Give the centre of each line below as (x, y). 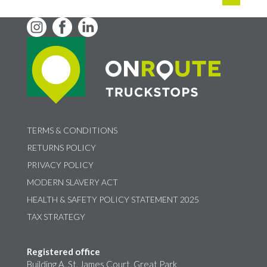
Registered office (64, 251)
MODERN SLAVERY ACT (72, 182)
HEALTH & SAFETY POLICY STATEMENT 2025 (113, 199)
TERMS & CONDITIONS (72, 130)
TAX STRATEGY (56, 216)
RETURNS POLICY (61, 147)
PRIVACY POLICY (60, 164)
